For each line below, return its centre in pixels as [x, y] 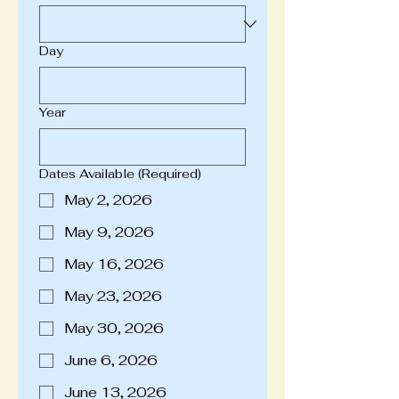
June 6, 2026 [111, 360]
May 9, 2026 [109, 232]
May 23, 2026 [113, 296]
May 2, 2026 [108, 200]
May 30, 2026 [114, 328]
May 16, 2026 [114, 264]
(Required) [170, 174]
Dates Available [87, 174]
